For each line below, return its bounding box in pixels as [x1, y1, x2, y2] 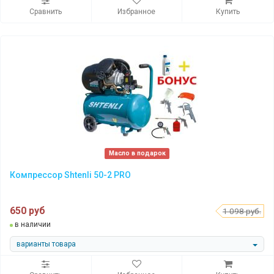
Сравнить [29, 7, 62, 17]
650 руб [10, 205, 45, 217]
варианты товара [17, 239, 76, 248]
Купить [216, 7, 240, 17]
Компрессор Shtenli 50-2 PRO [10, 170, 131, 180]
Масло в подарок [108, 149, 166, 158]
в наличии [13, 220, 51, 229]
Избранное [117, 7, 156, 17]
